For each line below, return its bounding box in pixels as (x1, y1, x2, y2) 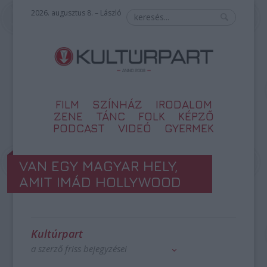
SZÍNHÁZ (92, 98, 142, 111)
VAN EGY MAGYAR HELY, (19, 157, 179, 174)
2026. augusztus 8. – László (31, 8, 122, 18)
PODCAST (53, 122, 105, 135)
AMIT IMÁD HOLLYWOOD (19, 173, 182, 190)
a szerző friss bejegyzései (31, 243, 128, 254)
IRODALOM (155, 98, 212, 111)
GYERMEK (164, 122, 214, 135)
